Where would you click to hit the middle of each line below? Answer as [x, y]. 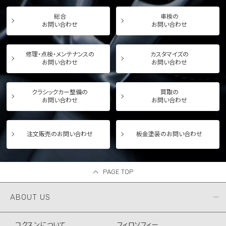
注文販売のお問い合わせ [60, 134]
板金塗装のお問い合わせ [169, 134]
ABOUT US [30, 197]
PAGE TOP [118, 172]
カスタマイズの [169, 54]
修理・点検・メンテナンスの [60, 54]
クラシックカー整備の [60, 92]
